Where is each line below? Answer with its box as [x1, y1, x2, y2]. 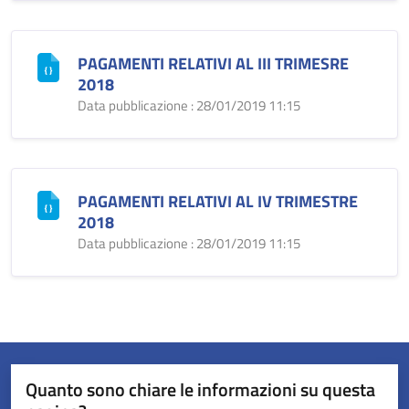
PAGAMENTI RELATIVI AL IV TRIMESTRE [78, 189, 358, 214]
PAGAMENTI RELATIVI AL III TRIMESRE [78, 51, 349, 76]
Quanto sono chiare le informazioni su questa [26, 375, 375, 404]
